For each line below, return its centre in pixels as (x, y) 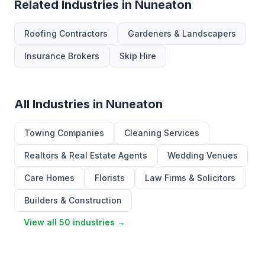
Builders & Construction (73, 200)
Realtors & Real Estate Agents (86, 155)
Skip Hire (138, 56)
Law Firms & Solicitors (190, 178)
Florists (110, 178)
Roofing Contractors (66, 33)
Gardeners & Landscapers (182, 33)
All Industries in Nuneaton (88, 104)
